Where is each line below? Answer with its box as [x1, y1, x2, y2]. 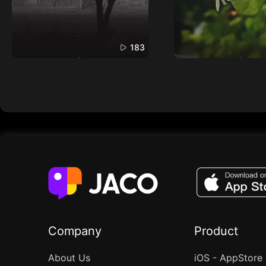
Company [47, 224, 102, 238]
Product [194, 224, 238, 238]
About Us [47, 252, 90, 264]
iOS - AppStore [194, 252, 262, 264]
